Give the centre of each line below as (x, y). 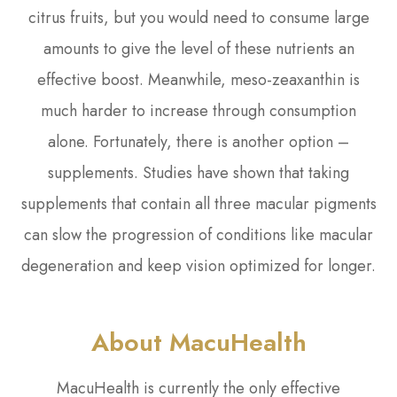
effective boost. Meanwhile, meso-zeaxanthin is (198, 80)
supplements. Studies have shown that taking (198, 173)
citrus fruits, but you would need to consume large (198, 18)
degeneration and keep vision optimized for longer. (198, 266)
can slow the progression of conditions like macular (198, 235)
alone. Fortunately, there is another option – (198, 142)
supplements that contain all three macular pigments (198, 204)
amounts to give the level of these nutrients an (198, 49)
